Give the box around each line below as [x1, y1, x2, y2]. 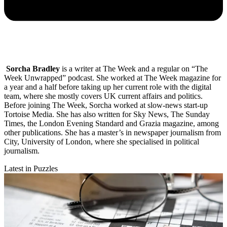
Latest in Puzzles [4, 164, 58, 173]
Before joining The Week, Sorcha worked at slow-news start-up [4, 100, 208, 109]
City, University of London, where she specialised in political [4, 137, 199, 146]
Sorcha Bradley [6, 64, 60, 73]
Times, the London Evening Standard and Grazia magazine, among [4, 119, 219, 128]
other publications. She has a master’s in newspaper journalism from [4, 128, 221, 137]
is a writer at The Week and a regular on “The [60, 64, 208, 73]
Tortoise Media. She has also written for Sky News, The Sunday [4, 109, 210, 119]
